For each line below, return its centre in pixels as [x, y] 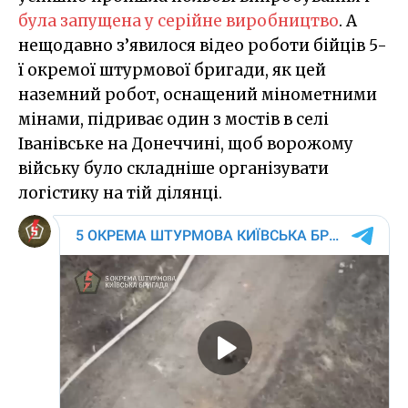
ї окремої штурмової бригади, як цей [172, 70]
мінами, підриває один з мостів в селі [173, 119]
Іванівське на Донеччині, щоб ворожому [186, 143]
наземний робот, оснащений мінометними [198, 94]
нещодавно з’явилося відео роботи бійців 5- [203, 45]
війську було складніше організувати [173, 168]
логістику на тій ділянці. [120, 193]
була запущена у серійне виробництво [178, 20]
